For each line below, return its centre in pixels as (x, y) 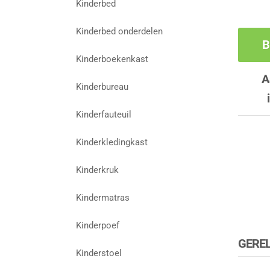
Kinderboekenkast (112, 59)
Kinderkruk (98, 170)
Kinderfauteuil (104, 115)
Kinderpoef (98, 226)
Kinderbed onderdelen (120, 32)
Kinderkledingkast (112, 143)
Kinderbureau (102, 87)
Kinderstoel (99, 253)
